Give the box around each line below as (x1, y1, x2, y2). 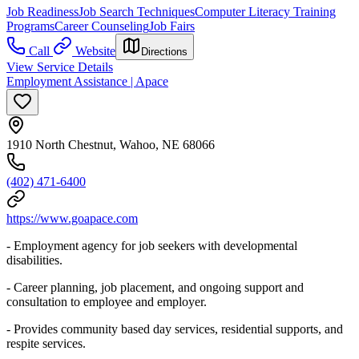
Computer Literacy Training (195, 4, 336, 18)
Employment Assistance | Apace (6, 74, 168, 88)
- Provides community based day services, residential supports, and (6, 321, 343, 336)
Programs (6, 18, 54, 33)
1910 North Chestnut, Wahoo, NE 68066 (6, 137, 215, 151)
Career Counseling (54, 18, 149, 33)
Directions (141, 45, 188, 58)
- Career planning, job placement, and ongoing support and (6, 280, 304, 294)
